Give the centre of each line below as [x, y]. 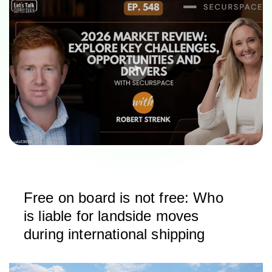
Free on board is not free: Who [124, 198]
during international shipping [114, 234]
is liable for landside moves [111, 216]
